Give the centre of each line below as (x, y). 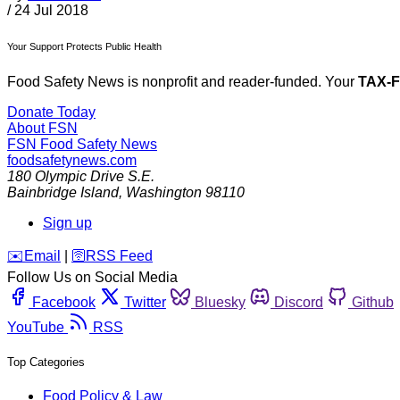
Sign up (67, 223)
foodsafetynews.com (72, 161)
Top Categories (46, 362)
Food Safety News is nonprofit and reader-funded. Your (183, 82)
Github (373, 303)
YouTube (36, 328)
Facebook (64, 303)
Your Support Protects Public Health (84, 47)
